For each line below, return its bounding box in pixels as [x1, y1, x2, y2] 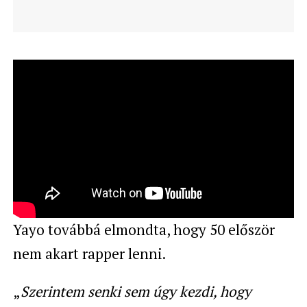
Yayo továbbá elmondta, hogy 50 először [12, 219, 275, 239]
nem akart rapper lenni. [12, 243, 166, 263]
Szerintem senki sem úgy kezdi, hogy [20, 281, 251, 301]
